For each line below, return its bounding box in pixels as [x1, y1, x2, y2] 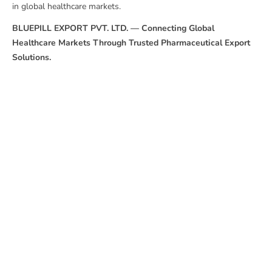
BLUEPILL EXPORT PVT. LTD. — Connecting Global [12, 22, 214, 35]
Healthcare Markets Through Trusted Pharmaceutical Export [12, 37, 250, 49]
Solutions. [12, 52, 51, 64]
